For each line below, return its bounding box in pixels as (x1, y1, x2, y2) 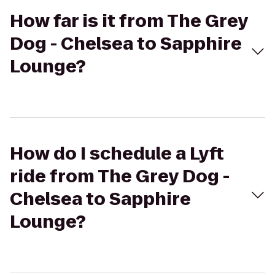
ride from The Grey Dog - (10, 165, 230, 188)
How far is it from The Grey (10, 9, 248, 33)
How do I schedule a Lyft (10, 142, 224, 166)
